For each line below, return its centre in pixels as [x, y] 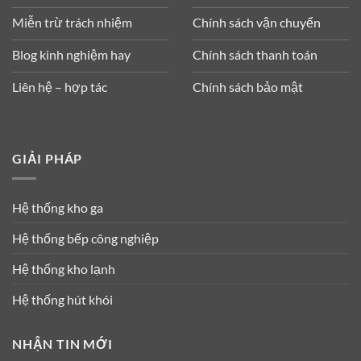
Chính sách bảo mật [248, 86]
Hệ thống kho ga [58, 207]
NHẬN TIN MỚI [62, 343]
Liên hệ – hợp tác [60, 86]
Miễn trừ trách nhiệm [72, 22]
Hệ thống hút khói [62, 299]
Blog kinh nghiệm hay [71, 54]
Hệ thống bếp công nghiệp [85, 238]
